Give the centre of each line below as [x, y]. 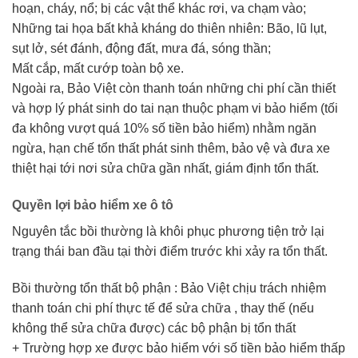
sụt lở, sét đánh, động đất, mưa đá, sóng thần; [141, 48]
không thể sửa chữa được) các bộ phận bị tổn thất [154, 328]
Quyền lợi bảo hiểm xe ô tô [93, 205]
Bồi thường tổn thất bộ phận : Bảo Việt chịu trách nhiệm [169, 288]
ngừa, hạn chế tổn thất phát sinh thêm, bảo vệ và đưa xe [171, 148]
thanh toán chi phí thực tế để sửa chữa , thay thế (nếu [163, 308]
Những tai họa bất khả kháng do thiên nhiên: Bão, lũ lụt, [169, 28]
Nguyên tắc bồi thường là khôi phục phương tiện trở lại [168, 231]
